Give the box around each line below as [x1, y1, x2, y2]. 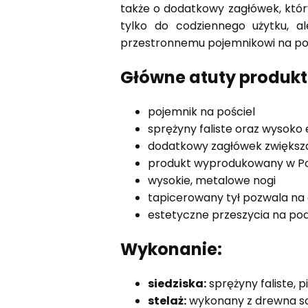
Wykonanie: [120, 237, 222, 261]
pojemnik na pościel [147, 103, 255, 120]
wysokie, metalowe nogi [147, 172, 276, 188]
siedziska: [147, 275, 206, 291]
